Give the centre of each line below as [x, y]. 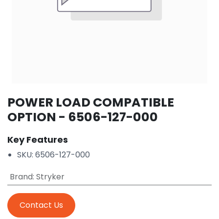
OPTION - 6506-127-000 [83, 117]
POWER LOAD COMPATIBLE [91, 102]
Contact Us [41, 205]
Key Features [38, 139]
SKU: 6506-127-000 [54, 154]
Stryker [50, 176]
